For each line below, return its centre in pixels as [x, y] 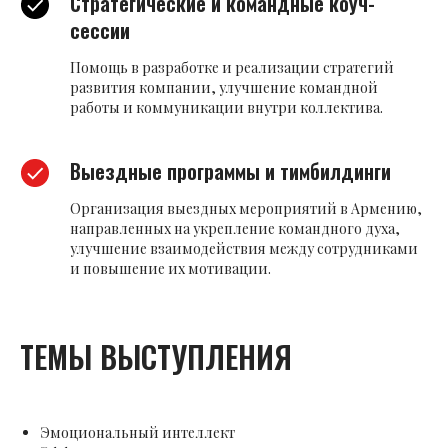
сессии [100, 30]
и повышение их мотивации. [170, 269]
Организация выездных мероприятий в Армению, [246, 209]
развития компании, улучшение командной [224, 88]
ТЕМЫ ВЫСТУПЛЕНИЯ [156, 357]
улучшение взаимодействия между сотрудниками [244, 249]
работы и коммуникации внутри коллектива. [226, 108]
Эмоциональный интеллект [137, 433]
